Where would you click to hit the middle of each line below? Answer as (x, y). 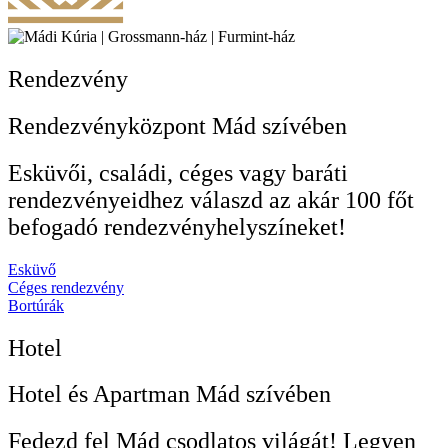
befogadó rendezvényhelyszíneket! (177, 226)
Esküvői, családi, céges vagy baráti (178, 172)
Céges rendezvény (66, 287)
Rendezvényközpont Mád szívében (177, 125)
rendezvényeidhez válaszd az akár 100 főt (211, 199)
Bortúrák (36, 305)
